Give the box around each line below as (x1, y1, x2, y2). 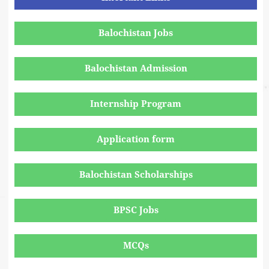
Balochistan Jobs (98, 28, 173, 39)
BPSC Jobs (113, 205, 159, 216)
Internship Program (90, 98, 181, 110)
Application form (97, 134, 175, 145)
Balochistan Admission (84, 63, 187, 74)
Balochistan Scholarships (79, 169, 193, 181)
